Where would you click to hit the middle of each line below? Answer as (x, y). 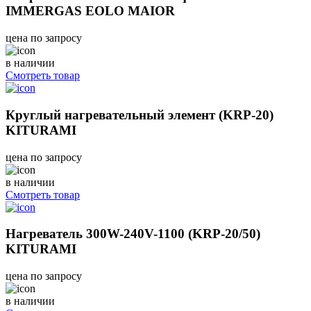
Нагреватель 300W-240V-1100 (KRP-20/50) (133, 234)
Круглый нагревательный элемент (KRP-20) (140, 115)
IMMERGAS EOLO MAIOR (90, 11)
